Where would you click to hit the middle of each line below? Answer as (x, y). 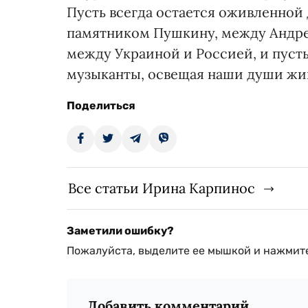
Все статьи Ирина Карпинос (162, 188)
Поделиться (101, 106)
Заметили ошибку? (120, 231)
